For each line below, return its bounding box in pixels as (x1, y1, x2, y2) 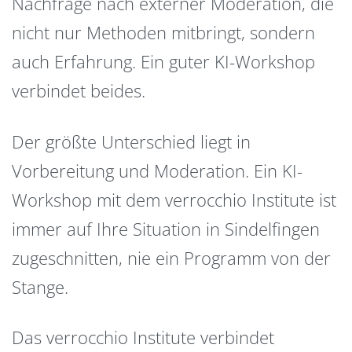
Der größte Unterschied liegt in (12, 129, 251, 153)
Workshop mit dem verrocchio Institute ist (12, 187, 336, 211)
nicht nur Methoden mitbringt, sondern (12, 20, 315, 45)
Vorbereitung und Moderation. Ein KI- (12, 158, 302, 182)
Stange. (12, 274, 68, 299)
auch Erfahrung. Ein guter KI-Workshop (12, 49, 315, 74)
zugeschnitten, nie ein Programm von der (12, 245, 331, 269)
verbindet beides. (12, 79, 145, 103)
